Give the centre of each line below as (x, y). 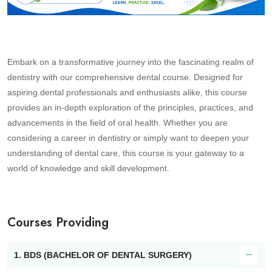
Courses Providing (58, 223)
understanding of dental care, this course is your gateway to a (126, 153)
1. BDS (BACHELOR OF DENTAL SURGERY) (103, 255)
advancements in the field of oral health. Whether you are (117, 123)
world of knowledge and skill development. (88, 168)
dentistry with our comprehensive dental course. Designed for (125, 77)
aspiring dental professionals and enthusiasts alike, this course (127, 93)
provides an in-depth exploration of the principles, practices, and (130, 108)
